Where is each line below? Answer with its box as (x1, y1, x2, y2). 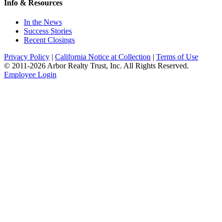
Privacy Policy (4, 52, 50, 61)
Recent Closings (24, 35, 75, 44)
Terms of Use (156, 52, 198, 61)
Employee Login (4, 70, 56, 79)
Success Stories (24, 26, 72, 35)
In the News (24, 17, 62, 26)
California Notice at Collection (55, 52, 151, 61)
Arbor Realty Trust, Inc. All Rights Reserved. (46, 61, 189, 70)
